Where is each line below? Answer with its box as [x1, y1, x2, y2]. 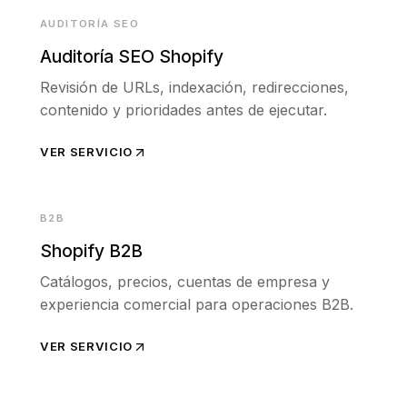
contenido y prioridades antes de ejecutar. [40, 101, 327, 120]
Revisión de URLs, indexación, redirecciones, [40, 78, 349, 97]
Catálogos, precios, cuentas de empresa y [40, 273, 330, 292]
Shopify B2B [40, 240, 143, 263]
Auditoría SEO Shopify [40, 45, 223, 68]
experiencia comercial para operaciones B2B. [40, 295, 353, 314]
